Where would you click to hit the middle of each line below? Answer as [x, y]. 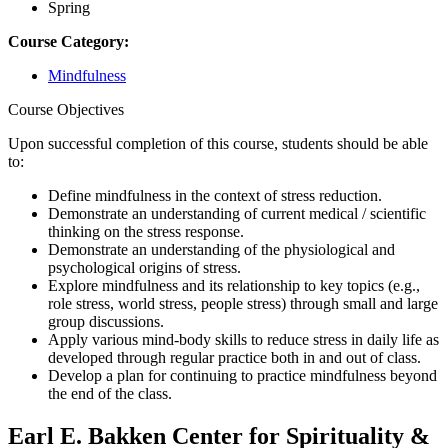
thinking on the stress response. [146, 232]
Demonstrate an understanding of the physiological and [221, 250]
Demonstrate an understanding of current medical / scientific [237, 214]
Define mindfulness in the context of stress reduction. [215, 196]
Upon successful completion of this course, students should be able [218, 144]
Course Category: [68, 42]
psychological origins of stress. [144, 268]
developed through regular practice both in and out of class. [234, 358]
